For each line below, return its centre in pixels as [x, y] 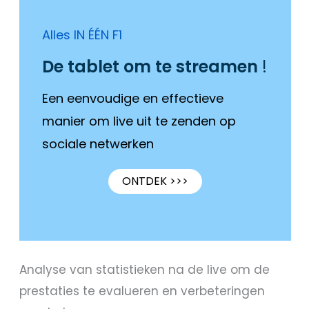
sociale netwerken [98, 144]
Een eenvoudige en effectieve [133, 99]
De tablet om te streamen [150, 66]
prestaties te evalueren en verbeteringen [142, 291]
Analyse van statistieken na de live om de [145, 270]
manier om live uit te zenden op [139, 121]
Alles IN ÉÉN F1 [82, 35]
